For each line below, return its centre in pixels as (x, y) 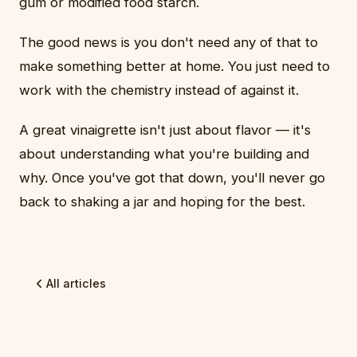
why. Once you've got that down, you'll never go (172, 178)
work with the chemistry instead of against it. (159, 90)
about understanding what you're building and (164, 154)
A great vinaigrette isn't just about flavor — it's (165, 130)
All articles (76, 284)
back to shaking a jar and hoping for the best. (162, 202)
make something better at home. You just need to (175, 67)
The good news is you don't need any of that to (169, 43)
